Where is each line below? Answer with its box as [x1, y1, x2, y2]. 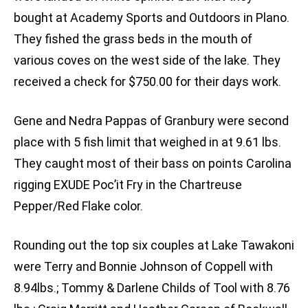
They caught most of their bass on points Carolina [14, 156, 291, 171]
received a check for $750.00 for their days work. [14, 74, 281, 89]
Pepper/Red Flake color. [14, 199, 143, 214]
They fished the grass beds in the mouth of [14, 32, 252, 47]
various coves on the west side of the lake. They [14, 53, 280, 68]
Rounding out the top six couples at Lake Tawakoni [14, 238, 294, 253]
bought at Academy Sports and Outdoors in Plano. [14, 10, 289, 25]
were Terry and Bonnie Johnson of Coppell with [14, 259, 273, 274]
